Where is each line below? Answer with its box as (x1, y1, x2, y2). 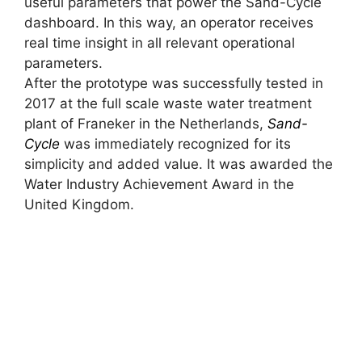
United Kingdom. (24, 196, 134, 213)
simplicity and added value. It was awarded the (24, 156, 333, 172)
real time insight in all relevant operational (24, 35, 295, 51)
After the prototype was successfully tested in (24, 75, 323, 91)
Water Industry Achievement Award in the (24, 176, 294, 192)
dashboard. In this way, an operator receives (24, 15, 314, 31)
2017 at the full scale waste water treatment (24, 95, 312, 112)
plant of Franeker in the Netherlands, (24, 116, 267, 132)
